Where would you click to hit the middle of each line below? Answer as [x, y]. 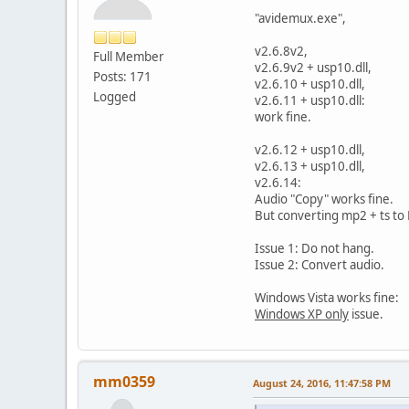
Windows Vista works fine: [327, 297]
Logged [115, 96]
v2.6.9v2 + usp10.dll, [313, 67]
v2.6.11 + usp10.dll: [310, 100]
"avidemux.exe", [300, 18]
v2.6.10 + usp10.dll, [310, 84]
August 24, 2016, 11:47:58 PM [322, 383]
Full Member [129, 56]
